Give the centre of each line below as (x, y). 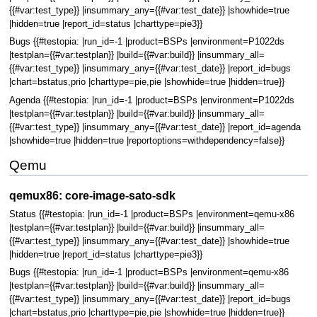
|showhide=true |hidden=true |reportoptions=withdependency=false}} (146, 140)
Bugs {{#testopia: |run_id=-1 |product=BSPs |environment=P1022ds (146, 42)
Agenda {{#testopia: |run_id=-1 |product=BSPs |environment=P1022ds (151, 100)
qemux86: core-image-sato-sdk (92, 196)
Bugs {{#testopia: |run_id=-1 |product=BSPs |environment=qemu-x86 (149, 273)
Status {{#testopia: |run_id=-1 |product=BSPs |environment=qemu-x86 (151, 215)
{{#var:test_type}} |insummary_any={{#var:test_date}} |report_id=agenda (155, 127)
